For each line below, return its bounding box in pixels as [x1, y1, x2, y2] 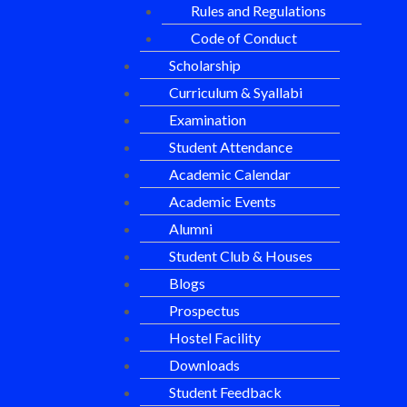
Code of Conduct [191, 28, 297, 46]
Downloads [169, 355, 240, 373]
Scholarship [169, 55, 241, 74]
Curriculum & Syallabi [169, 83, 303, 101]
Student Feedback [169, 382, 282, 401]
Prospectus [169, 301, 240, 319]
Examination [169, 110, 246, 128]
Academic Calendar [169, 164, 291, 183]
